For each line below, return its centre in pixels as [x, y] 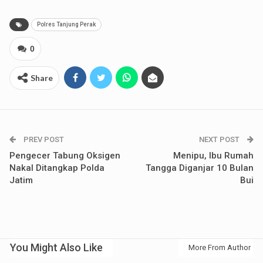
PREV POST [43, 139]
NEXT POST [220, 139]
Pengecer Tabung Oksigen [65, 155]
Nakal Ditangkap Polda [57, 168]
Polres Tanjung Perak [66, 24]
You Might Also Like [56, 247]
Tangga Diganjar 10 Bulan [200, 168]
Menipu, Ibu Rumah [213, 155]
